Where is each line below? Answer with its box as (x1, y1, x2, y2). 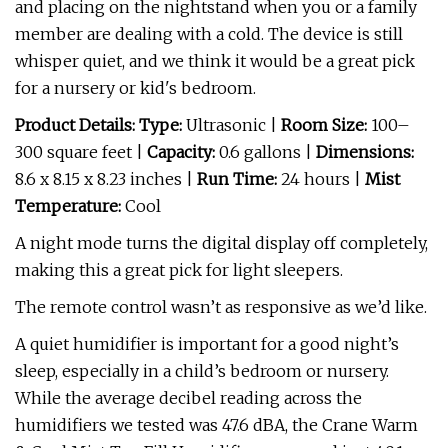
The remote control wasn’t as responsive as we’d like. (15, 297, 427, 317)
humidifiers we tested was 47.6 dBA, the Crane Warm (15, 415, 418, 435)
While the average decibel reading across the (15, 388, 362, 408)
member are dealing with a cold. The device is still (15, 24, 403, 44)
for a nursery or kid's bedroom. (15, 78, 256, 98)
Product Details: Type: (15, 115, 186, 135)
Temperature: (15, 196, 125, 216)
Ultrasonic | (186, 115, 281, 135)
